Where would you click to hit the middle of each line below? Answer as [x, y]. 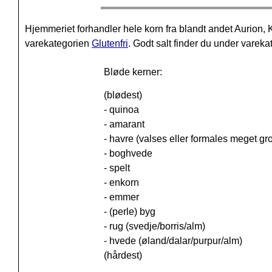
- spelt [117, 168]
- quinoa [121, 110]
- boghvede [128, 154]
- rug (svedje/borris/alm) [154, 226]
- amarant [124, 124]
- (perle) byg [129, 212]
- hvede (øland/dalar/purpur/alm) [173, 241]
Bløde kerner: [133, 72]
